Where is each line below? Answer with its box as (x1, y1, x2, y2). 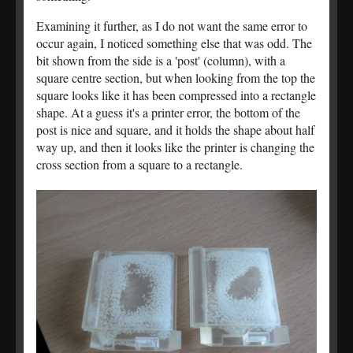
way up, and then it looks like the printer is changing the (36, 139, 314, 156)
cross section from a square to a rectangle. (36, 156, 243, 173)
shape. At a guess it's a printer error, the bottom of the (36, 104, 300, 121)
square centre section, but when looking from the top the (36, 69, 315, 87)
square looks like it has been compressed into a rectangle (36, 87, 316, 104)
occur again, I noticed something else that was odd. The (36, 35, 312, 52)
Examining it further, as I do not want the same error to (36, 17, 307, 35)
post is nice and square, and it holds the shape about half (36, 121, 314, 139)
